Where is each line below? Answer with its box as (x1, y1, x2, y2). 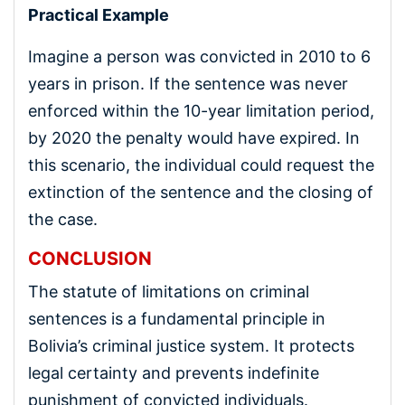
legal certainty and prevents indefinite (28, 363, 319, 382)
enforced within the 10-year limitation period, (28, 100, 374, 120)
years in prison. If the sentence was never (28, 73, 348, 93)
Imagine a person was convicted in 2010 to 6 (28, 46, 371, 66)
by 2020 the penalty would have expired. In (28, 127, 360, 147)
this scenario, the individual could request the (28, 155, 374, 174)
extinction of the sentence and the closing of (28, 182, 373, 202)
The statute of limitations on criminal (28, 281, 309, 301)
